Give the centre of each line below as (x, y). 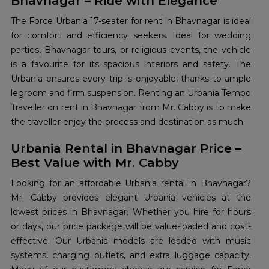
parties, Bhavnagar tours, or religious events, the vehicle (131, 50)
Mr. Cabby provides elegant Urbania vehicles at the (131, 198)
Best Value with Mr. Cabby (95, 163)
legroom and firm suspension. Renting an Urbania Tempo (131, 93)
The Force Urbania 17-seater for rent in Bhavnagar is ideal (131, 21)
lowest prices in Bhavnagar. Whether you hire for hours (131, 212)
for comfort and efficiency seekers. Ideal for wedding (131, 36)
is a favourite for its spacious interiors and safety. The (131, 65)
